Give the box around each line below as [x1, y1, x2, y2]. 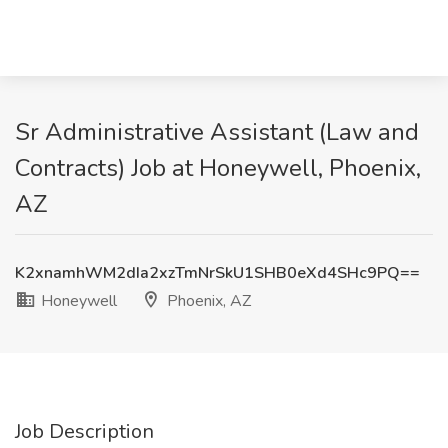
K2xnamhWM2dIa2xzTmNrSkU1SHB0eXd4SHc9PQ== [15, 262, 420, 284]
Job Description [15, 418, 154, 445]
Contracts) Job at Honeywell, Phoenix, [15, 152, 421, 184]
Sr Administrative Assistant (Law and [15, 116, 419, 148]
